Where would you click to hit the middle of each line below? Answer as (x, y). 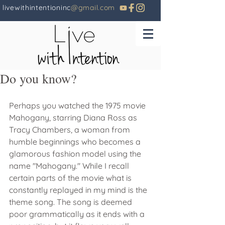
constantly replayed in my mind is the (79, 190)
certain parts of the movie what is (71, 178)
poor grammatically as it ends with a (78, 214)
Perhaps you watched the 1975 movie (78, 105)
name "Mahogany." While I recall (70, 166)
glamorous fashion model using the (76, 154)
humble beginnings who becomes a (76, 142)
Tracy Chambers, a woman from (71, 130)
